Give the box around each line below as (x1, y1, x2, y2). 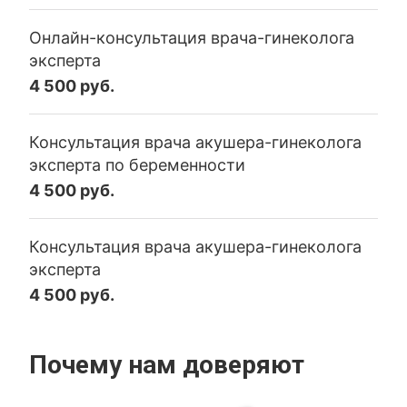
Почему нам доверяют (29, 350, 305, 380)
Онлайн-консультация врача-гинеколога (29, 28, 355, 47)
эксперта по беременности (29, 155, 246, 174)
